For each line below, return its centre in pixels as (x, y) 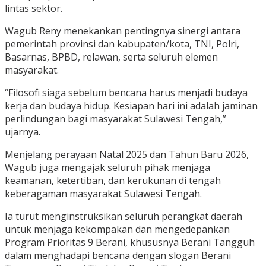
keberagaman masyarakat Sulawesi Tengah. (103, 194)
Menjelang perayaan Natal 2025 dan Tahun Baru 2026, (127, 155)
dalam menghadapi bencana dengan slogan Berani (118, 256)
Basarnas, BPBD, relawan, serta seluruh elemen (111, 57)
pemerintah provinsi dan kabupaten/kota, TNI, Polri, (122, 44)
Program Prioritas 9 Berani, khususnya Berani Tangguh (130, 243)
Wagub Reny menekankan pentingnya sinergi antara (123, 31)
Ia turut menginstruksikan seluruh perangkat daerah (123, 216)
